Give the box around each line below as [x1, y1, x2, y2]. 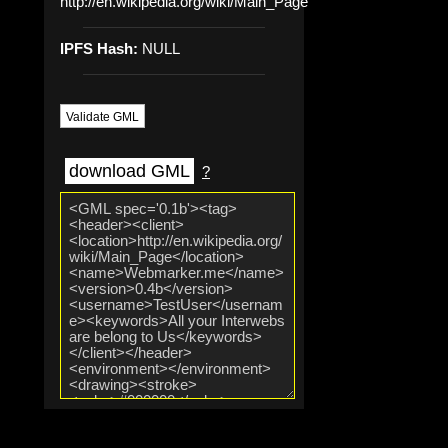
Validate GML [66, 109, 139, 124]
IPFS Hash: [60, 40, 138, 57]
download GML [69, 161, 190, 182]
